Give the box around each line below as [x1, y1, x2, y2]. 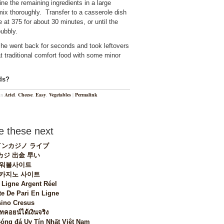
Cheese [18, 91, 32, 98]
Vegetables [49, 91, 71, 98]
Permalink [75, 91, 97, 98]
